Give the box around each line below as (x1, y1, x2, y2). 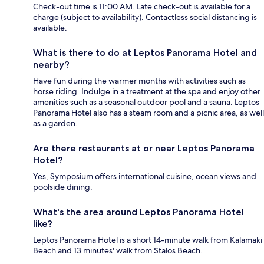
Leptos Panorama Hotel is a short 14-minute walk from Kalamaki (33, 234, 262, 245)
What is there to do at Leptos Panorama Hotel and (33, 47, 257, 58)
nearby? (33, 58, 70, 70)
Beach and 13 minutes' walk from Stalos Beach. (33, 245, 203, 256)
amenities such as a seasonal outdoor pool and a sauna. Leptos (33, 96, 259, 107)
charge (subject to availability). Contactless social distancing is (33, 11, 257, 22)
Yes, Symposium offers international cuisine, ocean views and (33, 170, 256, 181)
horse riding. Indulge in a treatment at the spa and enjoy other (33, 85, 260, 97)
